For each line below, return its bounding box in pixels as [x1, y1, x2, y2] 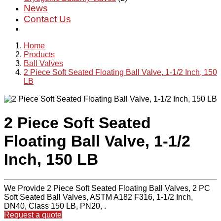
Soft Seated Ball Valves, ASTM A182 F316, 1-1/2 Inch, [4, 193, 193, 202]
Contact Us [24, 14, 71, 24]
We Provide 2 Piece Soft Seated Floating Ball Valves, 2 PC [4, 184, 210, 193]
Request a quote [4, 211, 62, 220]
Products [24, 50, 55, 59]
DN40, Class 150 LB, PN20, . [4, 202, 106, 211]
